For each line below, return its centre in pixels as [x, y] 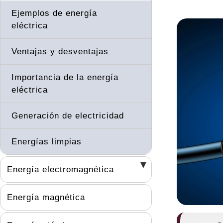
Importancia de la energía [65, 77]
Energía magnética [46, 197]
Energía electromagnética [60, 169]
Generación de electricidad [68, 115]
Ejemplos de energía [54, 13]
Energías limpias [47, 141]
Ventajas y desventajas [60, 51]
